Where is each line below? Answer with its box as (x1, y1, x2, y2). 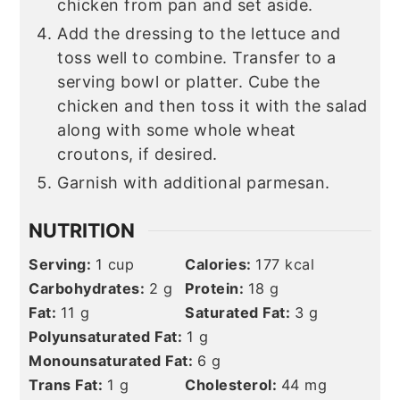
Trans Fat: (29, 376, 107, 395)
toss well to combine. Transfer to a (57, 48, 337, 68)
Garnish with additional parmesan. (57, 173, 330, 193)
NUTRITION (29, 219, 136, 243)
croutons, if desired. (57, 145, 218, 164)
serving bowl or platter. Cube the (57, 72, 321, 92)
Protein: (185, 279, 248, 298)
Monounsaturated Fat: (29, 352, 197, 371)
